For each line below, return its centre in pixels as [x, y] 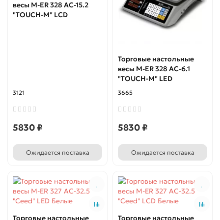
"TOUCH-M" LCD [40, 15]
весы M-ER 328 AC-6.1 [154, 69]
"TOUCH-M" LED [145, 79]
